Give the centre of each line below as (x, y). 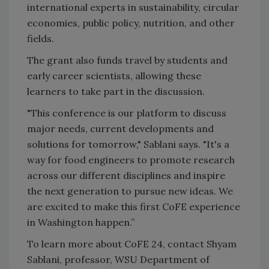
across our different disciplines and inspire (126, 176)
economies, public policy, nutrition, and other (131, 23)
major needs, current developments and (120, 129)
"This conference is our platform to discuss (127, 113)
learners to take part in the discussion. (116, 92)
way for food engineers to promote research (131, 160)
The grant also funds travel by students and (127, 60)
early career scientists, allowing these (114, 76)
